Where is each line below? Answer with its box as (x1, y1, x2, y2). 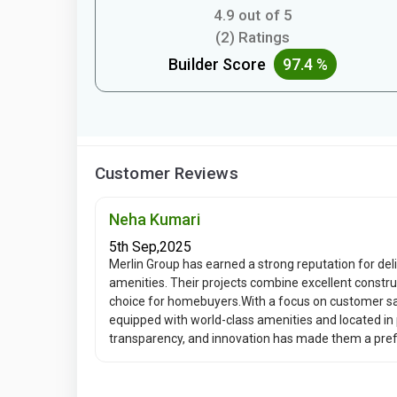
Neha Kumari (109, 210, 200, 229)
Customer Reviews (95, 163, 238, 183)
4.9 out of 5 (213, 6, 292, 24)
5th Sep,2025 (109, 238, 191, 255)
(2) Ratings (215, 28, 291, 46)
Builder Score (168, 55, 274, 74)
